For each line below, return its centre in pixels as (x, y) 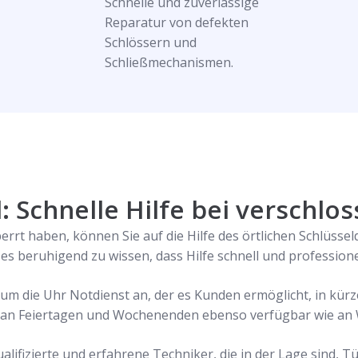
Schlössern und (150, 42)
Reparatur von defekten (176, 22)
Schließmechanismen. (169, 62)
